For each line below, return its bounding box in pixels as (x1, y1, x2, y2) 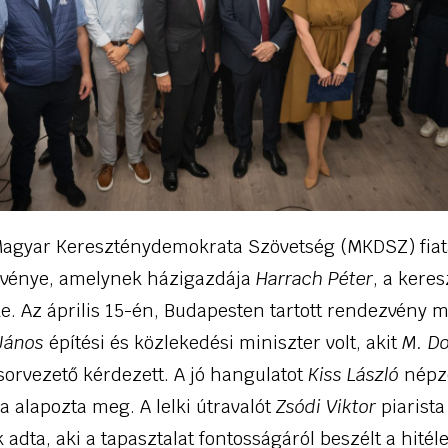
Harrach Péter (256, 266, 374, 290)
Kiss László (308, 362, 405, 386)
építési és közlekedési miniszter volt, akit (44, 330, 403, 354)
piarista (376, 394, 446, 418)
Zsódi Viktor (276, 394, 377, 418)
